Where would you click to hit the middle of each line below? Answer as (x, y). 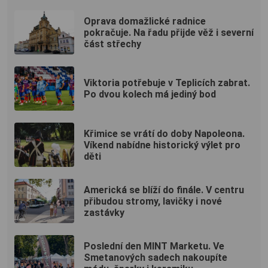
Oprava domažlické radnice (145, 21)
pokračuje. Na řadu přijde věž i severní (169, 32)
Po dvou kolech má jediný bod (150, 95)
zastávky (104, 212)
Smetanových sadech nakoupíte (156, 257)
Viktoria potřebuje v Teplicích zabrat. (167, 83)
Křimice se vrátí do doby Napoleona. (164, 133)
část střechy (112, 44)
